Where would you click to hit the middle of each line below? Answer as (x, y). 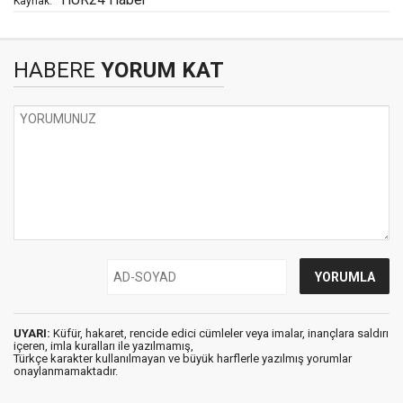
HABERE (54, 70)
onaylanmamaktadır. (66, 371)
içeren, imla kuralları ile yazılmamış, (103, 346)
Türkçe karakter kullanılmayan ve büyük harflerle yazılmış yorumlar (183, 358)
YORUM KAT (160, 70)
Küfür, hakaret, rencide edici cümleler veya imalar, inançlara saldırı (219, 333)
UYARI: (32, 333)
